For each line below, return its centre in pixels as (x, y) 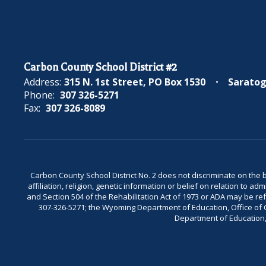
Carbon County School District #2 (100, 67)
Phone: (39, 95)
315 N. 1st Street (104, 82)
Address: (42, 82)
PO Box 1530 (177, 82)
